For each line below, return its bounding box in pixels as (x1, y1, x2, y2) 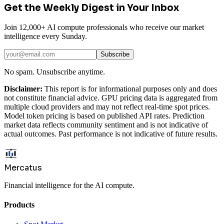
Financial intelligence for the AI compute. (4, 180, 134, 189)
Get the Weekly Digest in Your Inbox (4, 1, 179, 13)
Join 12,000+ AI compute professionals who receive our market (4, 22, 204, 31)
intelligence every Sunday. (4, 31, 87, 40)
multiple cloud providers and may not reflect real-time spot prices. (4, 102, 210, 111)
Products (4, 200, 34, 209)
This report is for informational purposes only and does (42, 84, 217, 93)
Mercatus (4, 162, 42, 173)
